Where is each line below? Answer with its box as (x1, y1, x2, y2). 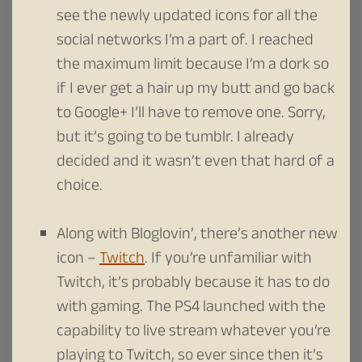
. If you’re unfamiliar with (145, 246, 312, 274)
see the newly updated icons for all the (57, 3, 318, 32)
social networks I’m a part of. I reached (57, 27, 314, 56)
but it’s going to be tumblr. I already (57, 124, 294, 153)
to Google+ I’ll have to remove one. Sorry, (57, 100, 326, 128)
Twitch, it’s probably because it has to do (57, 270, 330, 298)
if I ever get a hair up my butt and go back (57, 76, 335, 104)
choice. (57, 173, 103, 201)
